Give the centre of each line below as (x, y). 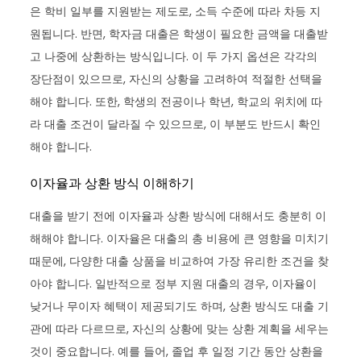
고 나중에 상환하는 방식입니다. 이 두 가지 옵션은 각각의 (174, 56)
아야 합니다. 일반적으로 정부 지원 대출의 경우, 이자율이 (174, 283)
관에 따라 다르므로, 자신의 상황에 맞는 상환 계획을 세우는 (180, 328)
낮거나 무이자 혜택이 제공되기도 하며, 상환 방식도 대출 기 (180, 306)
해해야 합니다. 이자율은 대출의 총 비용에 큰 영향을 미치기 (180, 238)
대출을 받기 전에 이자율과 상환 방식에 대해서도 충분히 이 (178, 216)
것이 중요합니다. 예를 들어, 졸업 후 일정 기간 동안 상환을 (177, 351)
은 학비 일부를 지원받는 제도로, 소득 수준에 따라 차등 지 (176, 11)
